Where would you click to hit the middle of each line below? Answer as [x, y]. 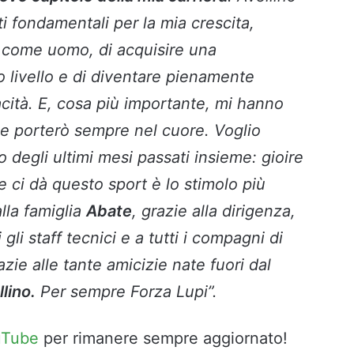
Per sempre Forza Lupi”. [126, 291]
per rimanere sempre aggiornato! [163, 338]
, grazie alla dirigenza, [214, 211]
